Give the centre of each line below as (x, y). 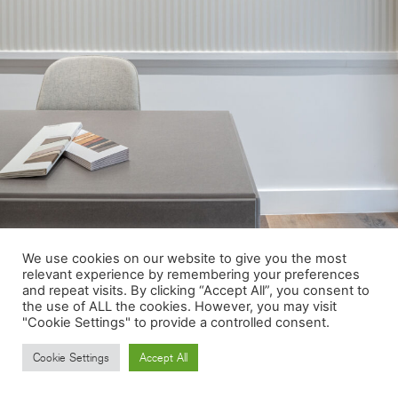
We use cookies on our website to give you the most (184, 259)
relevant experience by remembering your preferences (191, 275)
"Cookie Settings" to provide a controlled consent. (176, 322)
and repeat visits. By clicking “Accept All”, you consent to (196, 291)
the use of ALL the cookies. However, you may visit (179, 306)
